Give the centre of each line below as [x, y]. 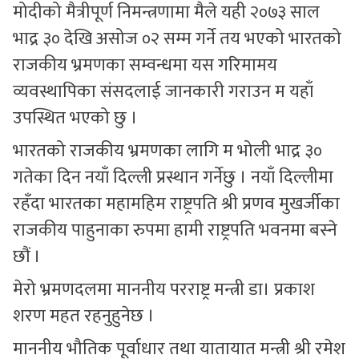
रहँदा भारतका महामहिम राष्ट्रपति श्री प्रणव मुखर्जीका [176, 204]
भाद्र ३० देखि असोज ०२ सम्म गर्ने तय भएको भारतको [177, 38]
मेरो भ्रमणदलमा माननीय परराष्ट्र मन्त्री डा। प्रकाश [164, 289]
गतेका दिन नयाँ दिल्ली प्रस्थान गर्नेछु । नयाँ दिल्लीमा [173, 177]
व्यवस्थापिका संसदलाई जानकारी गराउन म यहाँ [163, 91]
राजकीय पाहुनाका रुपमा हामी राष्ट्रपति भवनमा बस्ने [175, 230]
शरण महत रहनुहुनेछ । [84, 316]
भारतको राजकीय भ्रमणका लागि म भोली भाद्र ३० [167, 151]
